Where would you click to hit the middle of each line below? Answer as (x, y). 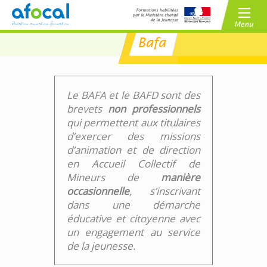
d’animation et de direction (133, 150)
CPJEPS (157, 81)
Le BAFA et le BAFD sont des (133, 95)
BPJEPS (221, 81)
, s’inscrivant (165, 191)
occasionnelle (98, 191)
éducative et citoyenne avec (133, 218)
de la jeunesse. (101, 246)
